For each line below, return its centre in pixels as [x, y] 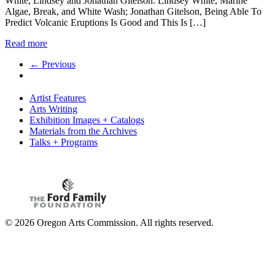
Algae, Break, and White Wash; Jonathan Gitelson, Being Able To [133, 11]
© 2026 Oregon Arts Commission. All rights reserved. [109, 223]
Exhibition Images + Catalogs [87, 120]
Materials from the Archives [83, 131]
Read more [26, 43]
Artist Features [58, 98]
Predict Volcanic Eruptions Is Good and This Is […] [105, 22]
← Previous [52, 64]
